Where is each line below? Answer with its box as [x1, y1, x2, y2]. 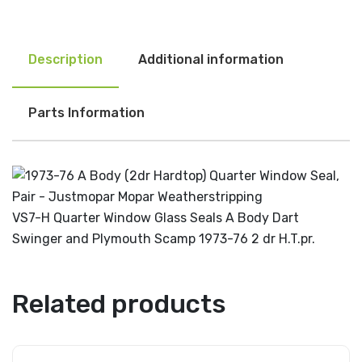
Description [28, 52, 103, 68]
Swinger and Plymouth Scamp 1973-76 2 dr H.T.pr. [12, 231, 315, 247]
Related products [12, 288, 226, 320]
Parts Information [28, 105, 145, 121]
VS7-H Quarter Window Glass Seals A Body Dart [12, 210, 299, 226]
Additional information [138, 52, 284, 68]
